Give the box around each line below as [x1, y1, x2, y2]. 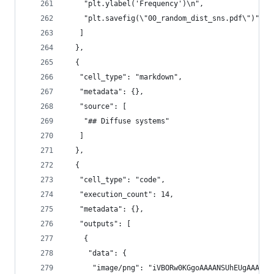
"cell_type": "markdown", [67, 73, 182, 81]
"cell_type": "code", [67, 176, 165, 184]
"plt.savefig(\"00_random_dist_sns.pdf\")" [67, 14, 259, 23]
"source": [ [67, 102, 127, 111]
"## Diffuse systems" [67, 117, 169, 125]
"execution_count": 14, [67, 190, 174, 199]
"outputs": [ [67, 220, 131, 228]
